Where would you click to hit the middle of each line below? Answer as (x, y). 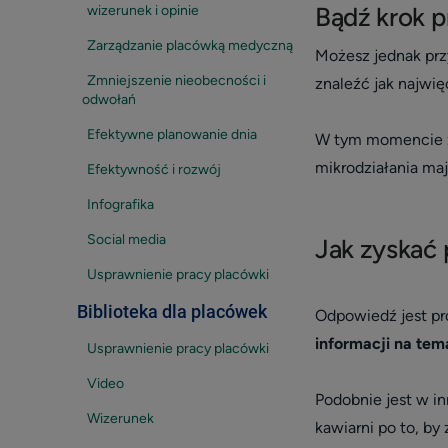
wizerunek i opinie (143, 10)
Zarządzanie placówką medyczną (190, 45)
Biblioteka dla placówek (172, 311)
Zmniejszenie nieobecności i (176, 80)
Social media (126, 239)
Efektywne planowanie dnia (172, 134)
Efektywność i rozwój (154, 169)
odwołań (109, 99)
